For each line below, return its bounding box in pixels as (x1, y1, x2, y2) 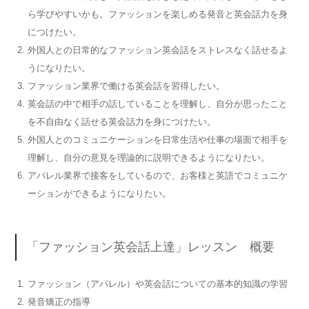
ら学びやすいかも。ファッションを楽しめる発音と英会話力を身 (27, 9, 288, 20)
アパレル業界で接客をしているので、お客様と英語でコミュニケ (27, 170, 288, 181)
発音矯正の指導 (27, 297, 90, 308)
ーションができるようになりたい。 (27, 188, 171, 199)
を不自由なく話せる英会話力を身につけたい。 (27, 117, 216, 128)
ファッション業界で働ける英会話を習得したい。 (27, 81, 225, 92)
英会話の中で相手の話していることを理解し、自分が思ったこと (27, 99, 288, 110)
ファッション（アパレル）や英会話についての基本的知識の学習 (27, 279, 288, 290)
